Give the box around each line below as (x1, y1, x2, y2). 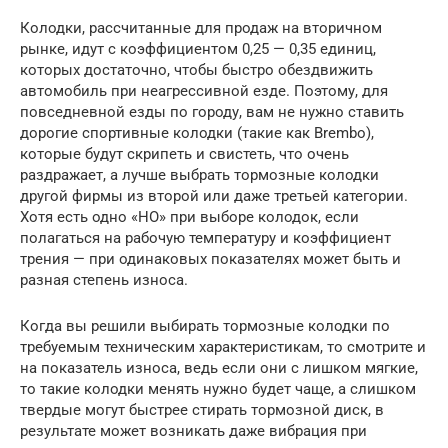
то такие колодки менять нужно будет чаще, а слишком (20, 380, 416, 399)
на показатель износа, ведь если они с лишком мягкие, (20, 359, 418, 378)
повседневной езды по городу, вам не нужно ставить (20, 103, 404, 122)
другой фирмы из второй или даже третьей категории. (20, 187, 408, 206)
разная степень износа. (20, 271, 188, 290)
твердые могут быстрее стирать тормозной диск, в (20, 401, 384, 420)
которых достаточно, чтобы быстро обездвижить (20, 61, 373, 80)
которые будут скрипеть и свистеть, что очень (20, 145, 349, 164)
